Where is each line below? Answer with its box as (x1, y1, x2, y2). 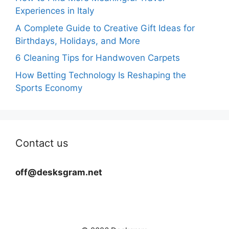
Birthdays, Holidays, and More (15, 35, 140, 46)
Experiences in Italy (15, 6, 94, 16)
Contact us (15, 136, 68, 149)
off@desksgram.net (15, 167, 102, 177)
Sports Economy (15, 82, 82, 93)
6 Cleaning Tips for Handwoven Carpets (15, 53, 180, 63)
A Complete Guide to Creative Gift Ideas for (15, 22, 195, 33)
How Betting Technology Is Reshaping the (15, 70, 186, 80)
